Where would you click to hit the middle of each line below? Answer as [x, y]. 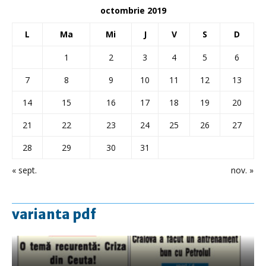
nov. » [242, 170]
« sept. [24, 170]
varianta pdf [54, 214]
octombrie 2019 [133, 10]
